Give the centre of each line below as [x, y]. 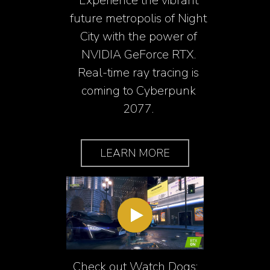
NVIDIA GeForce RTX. [138, 55]
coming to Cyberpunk [138, 91]
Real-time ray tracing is [139, 73]
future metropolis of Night [139, 19]
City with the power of [138, 37]
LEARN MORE [135, 153]
